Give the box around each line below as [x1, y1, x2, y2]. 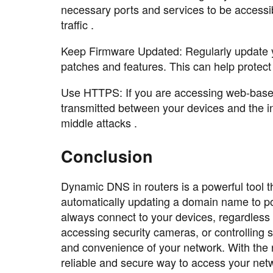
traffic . [61, 16, 94, 32]
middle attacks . [61, 114, 137, 130]
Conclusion [61, 144, 153, 168]
